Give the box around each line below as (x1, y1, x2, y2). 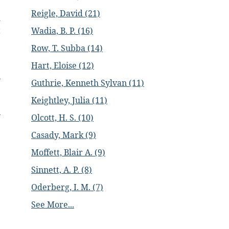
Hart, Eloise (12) (31, 60, 94, 71)
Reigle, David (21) (31, 8, 100, 19)
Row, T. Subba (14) (31, 42, 103, 54)
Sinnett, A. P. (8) (31, 164, 92, 175)
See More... (31, 199, 74, 210)
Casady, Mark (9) (31, 129, 96, 141)
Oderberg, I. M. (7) (31, 181, 103, 193)
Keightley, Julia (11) (31, 95, 107, 106)
